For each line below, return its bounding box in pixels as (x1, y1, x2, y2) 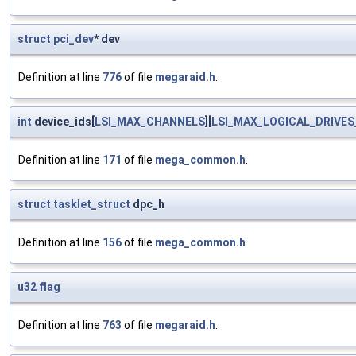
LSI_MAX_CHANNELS (95, 115, 205, 129)
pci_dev (53, 33, 94, 46)
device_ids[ (32, 115, 95, 129)
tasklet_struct (53, 198, 130, 211)
